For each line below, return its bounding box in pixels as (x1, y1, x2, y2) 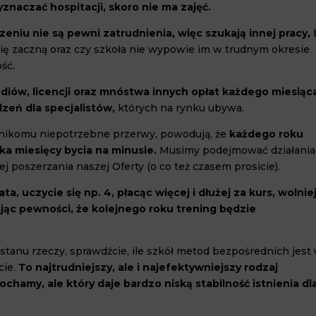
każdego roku (229, 128, 304, 140)
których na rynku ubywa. (115, 102, 245, 114)
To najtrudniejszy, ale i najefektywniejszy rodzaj (18, 261, 279, 274)
